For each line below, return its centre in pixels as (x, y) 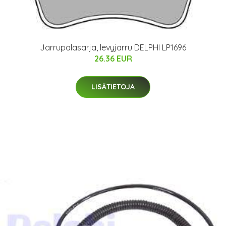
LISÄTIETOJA (113, 87)
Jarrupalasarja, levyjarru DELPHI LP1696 (113, 48)
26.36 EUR (113, 59)
